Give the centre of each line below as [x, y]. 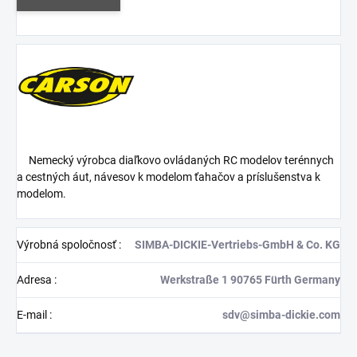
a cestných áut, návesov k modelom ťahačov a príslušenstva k [169, 177]
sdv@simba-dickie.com [281, 315]
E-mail [33, 315]
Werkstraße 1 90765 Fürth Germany [250, 280]
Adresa [35, 280]
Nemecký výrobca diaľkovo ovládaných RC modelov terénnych [175, 161]
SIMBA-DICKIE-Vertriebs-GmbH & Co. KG [237, 245]
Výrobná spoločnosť [68, 245]
